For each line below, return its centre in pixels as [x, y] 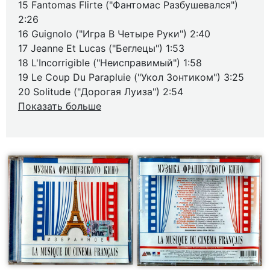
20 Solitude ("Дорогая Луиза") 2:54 [101, 92]
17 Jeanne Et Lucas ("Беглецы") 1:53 [101, 48]
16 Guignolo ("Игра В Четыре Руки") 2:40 [114, 34]
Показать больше [60, 106]
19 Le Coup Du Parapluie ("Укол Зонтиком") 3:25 [131, 77]
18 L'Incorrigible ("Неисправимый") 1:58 [110, 63]
